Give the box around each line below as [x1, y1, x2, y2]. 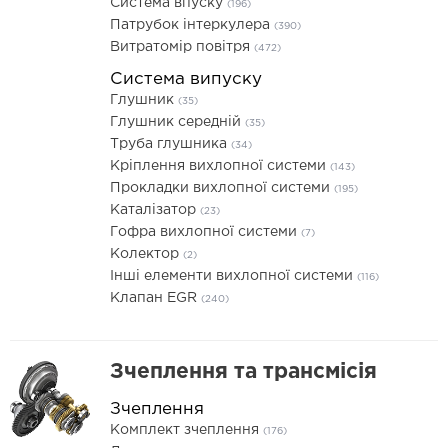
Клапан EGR [110, 292, 201, 304]
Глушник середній [110, 116, 245, 128]
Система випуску [110, 72, 262, 87]
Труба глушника [110, 138, 231, 150]
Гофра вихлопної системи [110, 226, 301, 238]
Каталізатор [110, 204, 200, 216]
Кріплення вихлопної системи [110, 160, 330, 172]
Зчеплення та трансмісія [110, 363, 377, 381]
